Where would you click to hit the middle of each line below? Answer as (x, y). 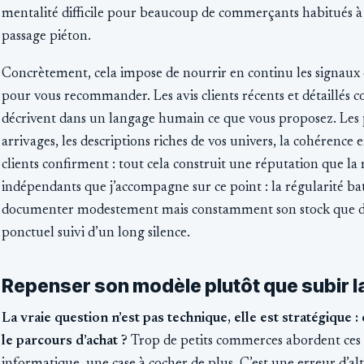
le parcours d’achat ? (65, 342)
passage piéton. (46, 37)
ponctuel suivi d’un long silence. (96, 234)
